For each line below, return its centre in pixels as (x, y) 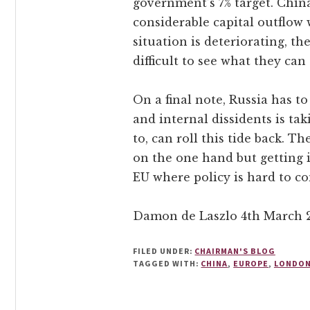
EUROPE (251, 263)
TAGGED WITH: (167, 263)
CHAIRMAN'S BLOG (235, 250)
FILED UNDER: (164, 250)
